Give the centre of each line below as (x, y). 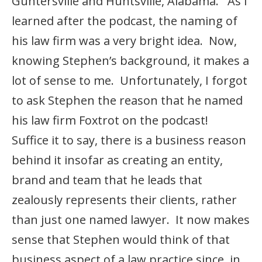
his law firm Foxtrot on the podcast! (111, 120)
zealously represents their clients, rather (124, 199)
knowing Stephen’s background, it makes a (130, 60)
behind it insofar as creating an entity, (117, 160)
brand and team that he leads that (107, 180)
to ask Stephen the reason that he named (127, 100)
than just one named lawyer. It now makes (131, 219)
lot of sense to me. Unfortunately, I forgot (130, 80)
